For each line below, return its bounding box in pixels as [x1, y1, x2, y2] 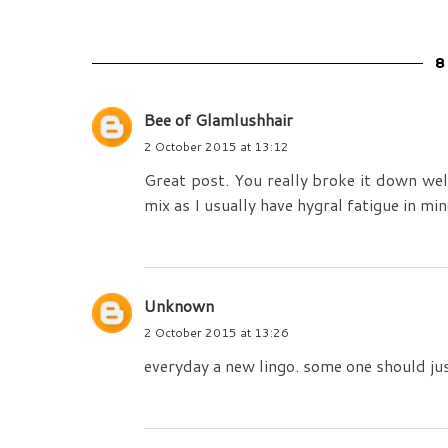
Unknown [144, 294, 214, 318]
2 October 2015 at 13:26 [144, 324, 289, 342]
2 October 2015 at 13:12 [144, 138, 289, 156]
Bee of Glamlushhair [144, 108, 293, 132]
